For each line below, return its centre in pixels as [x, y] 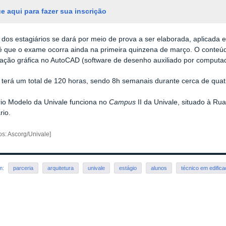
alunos [159, 168]
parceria [23, 168]
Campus [123, 102]
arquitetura [61, 168]
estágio [128, 168]
